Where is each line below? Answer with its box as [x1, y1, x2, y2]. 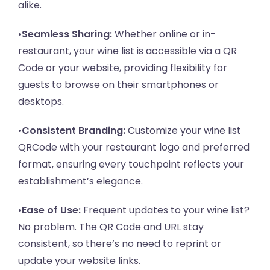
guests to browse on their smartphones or [18, 78, 219, 92]
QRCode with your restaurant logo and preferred [18, 140, 250, 155]
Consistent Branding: [22, 124, 125, 138]
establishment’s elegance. [18, 174, 143, 189]
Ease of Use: [22, 203, 81, 218]
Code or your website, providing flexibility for [18, 61, 227, 75]
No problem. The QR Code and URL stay [18, 220, 204, 234]
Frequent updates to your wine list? [81, 203, 250, 218]
